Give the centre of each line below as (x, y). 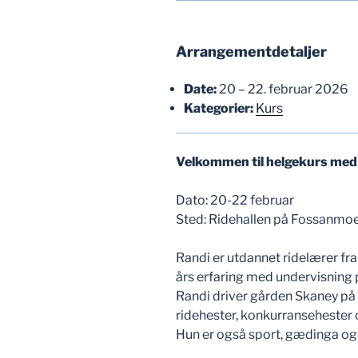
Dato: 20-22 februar (235, 200)
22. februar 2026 (298, 89)
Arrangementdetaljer (251, 51)
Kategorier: (219, 108)
